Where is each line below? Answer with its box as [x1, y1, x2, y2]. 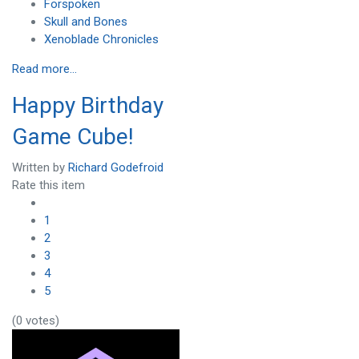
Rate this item [12, 177, 85, 192]
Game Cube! [12, 123, 134, 151]
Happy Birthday [12, 92, 163, 119]
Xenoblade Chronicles [44, 32, 159, 47]
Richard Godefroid [68, 159, 163, 175]
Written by [12, 159, 68, 175]
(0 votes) [12, 313, 59, 328]
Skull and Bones [44, 14, 127, 30]
